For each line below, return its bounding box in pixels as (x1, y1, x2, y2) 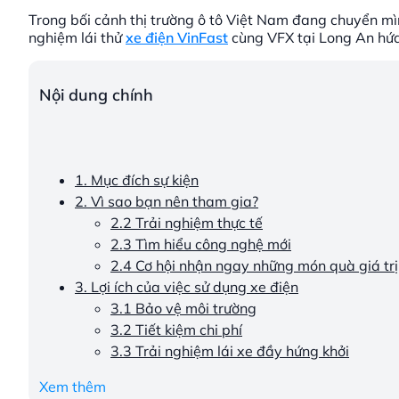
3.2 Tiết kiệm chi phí (110, 320, 242, 338)
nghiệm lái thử (28, 28, 126, 46)
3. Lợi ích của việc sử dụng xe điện (75, 277, 298, 296)
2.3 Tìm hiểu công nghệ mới (110, 234, 291, 253)
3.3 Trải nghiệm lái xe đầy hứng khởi (110, 341, 349, 360)
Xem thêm (39, 377, 106, 395)
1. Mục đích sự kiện (75, 170, 199, 189)
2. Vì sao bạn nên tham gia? (75, 191, 258, 210)
